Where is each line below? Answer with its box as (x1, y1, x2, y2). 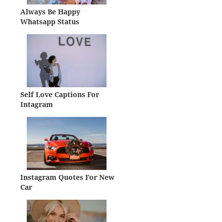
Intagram (20, 99, 54, 109)
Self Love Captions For (20, 89, 100, 99)
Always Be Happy (20, 6, 81, 16)
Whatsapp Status (20, 16, 80, 26)
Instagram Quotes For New (20, 172, 115, 182)
